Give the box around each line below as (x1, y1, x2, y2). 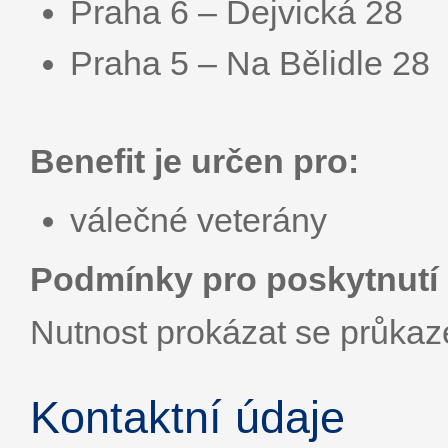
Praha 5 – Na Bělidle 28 (70, 44, 430, 82)
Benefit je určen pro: (30, 142, 359, 180)
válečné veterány (70, 201, 327, 239)
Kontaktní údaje (30, 392, 345, 443)
